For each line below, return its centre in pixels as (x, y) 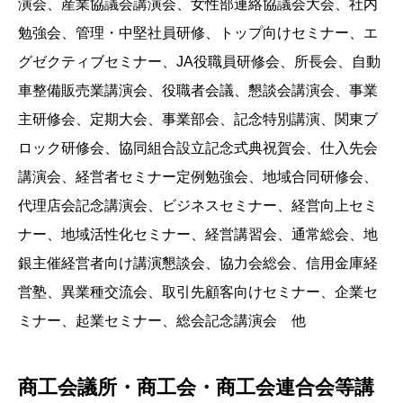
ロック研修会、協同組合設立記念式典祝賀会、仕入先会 (198, 148)
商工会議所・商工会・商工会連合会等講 (196, 388)
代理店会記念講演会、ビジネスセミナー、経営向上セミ (198, 206)
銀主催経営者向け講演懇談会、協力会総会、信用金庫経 (198, 264)
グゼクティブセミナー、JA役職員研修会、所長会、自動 (199, 62)
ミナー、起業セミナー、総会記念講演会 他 (162, 321)
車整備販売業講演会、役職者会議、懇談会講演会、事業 (198, 91)
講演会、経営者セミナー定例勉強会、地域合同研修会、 (198, 177)
